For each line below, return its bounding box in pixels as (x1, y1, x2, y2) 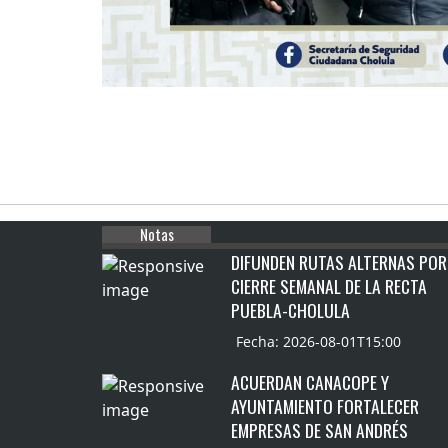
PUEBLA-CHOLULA (231, 296, 351, 323)
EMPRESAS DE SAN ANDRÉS (231, 416, 409, 443)
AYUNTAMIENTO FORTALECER (231, 392, 420, 419)
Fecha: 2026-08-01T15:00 (236, 331, 402, 351)
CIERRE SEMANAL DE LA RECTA (231, 272, 428, 299)
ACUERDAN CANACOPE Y (231, 368, 390, 395)
